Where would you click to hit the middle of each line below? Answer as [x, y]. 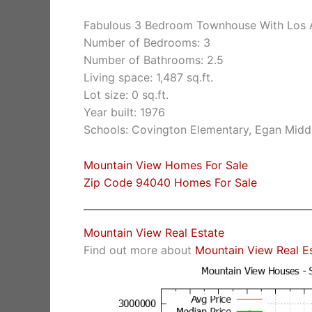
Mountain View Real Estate [154, 233]
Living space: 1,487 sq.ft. [148, 78]
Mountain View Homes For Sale [166, 165]
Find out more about [139, 250]
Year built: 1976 [124, 112]
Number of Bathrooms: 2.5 [154, 60]
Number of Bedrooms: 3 [147, 43]
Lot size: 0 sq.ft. [126, 95]
